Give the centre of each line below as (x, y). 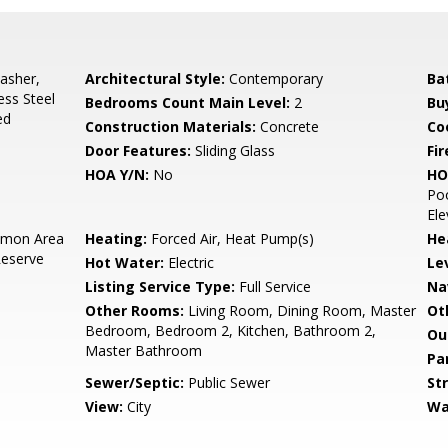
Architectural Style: (155, 78)
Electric (189, 262)
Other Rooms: (135, 310)
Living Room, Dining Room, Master (300, 310)
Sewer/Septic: (135, 382)
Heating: (116, 238)
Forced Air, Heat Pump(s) (231, 238)
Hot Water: (125, 262)
